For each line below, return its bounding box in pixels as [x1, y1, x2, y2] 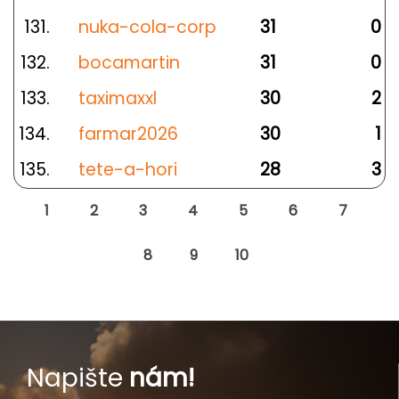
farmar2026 [78, 122, 178, 146]
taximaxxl [78, 86, 157, 110]
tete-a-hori [78, 158, 177, 182]
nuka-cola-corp [78, 15, 216, 39]
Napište [27, 361, 129, 395]
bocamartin [78, 51, 180, 75]
